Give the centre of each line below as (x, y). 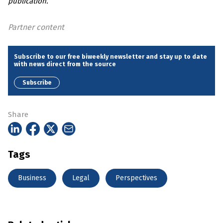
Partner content (36, 27)
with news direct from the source (65, 64)
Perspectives (136, 178)
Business (32, 178)
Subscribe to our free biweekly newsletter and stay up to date (111, 57)
